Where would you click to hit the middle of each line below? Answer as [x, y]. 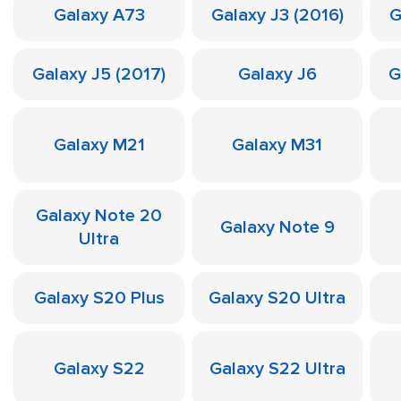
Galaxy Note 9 [277, 227]
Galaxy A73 [99, 15]
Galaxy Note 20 [99, 216]
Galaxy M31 [277, 145]
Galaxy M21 [99, 145]
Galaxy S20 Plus [99, 298]
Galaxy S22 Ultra [277, 369]
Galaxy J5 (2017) [99, 74]
